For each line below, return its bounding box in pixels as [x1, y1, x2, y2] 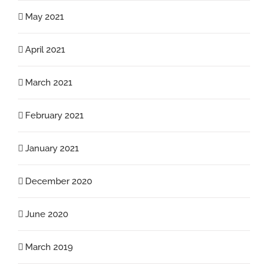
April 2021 [25, 44, 65, 55]
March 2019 [25, 241, 73, 252]
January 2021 [25, 142, 79, 154]
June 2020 [25, 208, 68, 220]
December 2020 [25, 175, 92, 187]
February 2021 [25, 109, 84, 121]
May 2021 [25, 11, 64, 22]
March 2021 [25, 77, 72, 88]
